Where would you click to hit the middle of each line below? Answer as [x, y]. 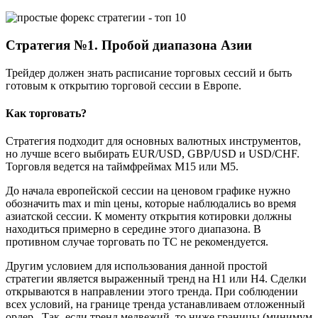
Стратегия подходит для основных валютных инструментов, [153, 141]
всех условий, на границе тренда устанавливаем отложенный [155, 305]
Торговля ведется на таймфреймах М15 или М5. [122, 167]
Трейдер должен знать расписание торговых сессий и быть [149, 72]
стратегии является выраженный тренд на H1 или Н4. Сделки [156, 279]
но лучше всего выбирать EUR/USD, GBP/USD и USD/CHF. [153, 154]
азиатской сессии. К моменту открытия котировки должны [149, 216]
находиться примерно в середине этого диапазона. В [133, 229]
